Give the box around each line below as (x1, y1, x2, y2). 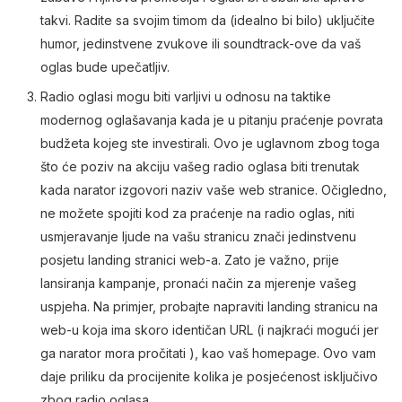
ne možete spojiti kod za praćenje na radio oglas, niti (40, 205, 354, 222)
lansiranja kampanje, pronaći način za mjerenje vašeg (40, 275, 356, 292)
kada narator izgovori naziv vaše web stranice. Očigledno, (40, 182, 387, 198)
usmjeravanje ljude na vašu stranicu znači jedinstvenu (40, 229, 356, 245)
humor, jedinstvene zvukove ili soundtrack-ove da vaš (40, 36, 361, 52)
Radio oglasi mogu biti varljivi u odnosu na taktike (40, 89, 331, 105)
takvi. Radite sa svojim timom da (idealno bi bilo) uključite (40, 13, 375, 29)
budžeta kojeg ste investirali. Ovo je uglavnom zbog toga (40, 135, 380, 152)
